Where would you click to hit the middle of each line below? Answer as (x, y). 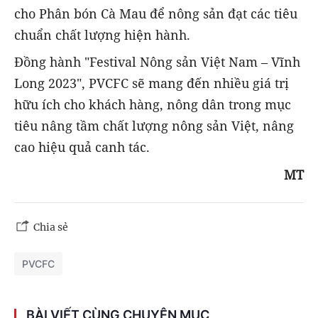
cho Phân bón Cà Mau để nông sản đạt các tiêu (156, 14)
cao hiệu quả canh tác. (82, 147)
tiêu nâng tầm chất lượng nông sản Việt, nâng (154, 126)
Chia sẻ (51, 227)
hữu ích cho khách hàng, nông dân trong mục (153, 105)
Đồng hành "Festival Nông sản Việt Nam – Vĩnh (157, 62)
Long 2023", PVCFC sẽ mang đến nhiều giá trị (152, 83)
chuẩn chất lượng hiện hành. (102, 35)
